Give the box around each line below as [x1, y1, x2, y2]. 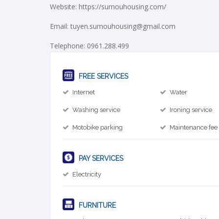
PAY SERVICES [77, 154, 123, 162]
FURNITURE [77, 201, 116, 209]
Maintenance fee [170, 124, 218, 131]
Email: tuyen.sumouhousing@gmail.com [50, 22, 175, 31]
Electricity [72, 171, 101, 178]
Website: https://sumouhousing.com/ [50, 2, 166, 11]
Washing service [72, 106, 120, 113]
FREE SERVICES [77, 72, 128, 80]
